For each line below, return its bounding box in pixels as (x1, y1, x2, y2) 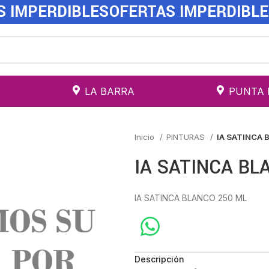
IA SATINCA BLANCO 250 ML (134, 193, 247, 203)
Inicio (134, 132, 157, 142)
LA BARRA (84, 85, 134, 97)
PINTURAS (166, 132, 207, 142)
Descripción (134, 254, 184, 264)
